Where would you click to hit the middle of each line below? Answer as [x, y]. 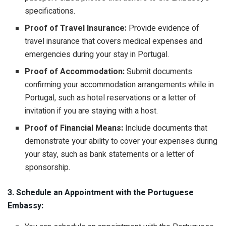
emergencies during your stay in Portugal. [97, 54]
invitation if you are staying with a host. [92, 111]
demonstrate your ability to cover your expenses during [121, 141]
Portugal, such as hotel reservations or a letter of [111, 98]
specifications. [50, 11]
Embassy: [25, 206]
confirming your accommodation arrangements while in [120, 84]
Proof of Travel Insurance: [76, 28]
